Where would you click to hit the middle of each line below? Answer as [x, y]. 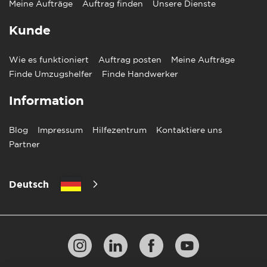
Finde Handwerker [140, 74]
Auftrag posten [130, 59]
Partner [24, 144]
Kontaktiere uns [189, 130]
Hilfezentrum [119, 130]
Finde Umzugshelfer [51, 74]
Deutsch [29, 184]
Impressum [60, 130]
